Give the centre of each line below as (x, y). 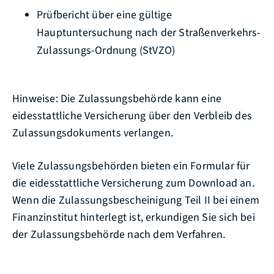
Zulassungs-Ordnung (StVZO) (106, 50)
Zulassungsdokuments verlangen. (93, 133)
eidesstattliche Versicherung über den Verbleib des (132, 116)
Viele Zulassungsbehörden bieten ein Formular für (131, 166)
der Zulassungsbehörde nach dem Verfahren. (119, 234)
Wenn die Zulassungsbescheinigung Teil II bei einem (136, 200)
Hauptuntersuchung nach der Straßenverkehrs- (149, 32)
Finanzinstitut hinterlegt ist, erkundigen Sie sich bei (134, 217)
